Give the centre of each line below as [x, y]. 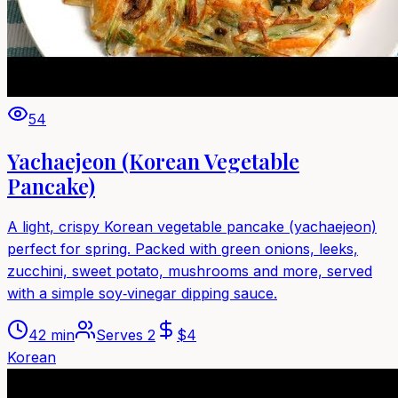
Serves [122, 335]
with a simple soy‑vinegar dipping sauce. [142, 293]
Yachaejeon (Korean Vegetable [153, 161]
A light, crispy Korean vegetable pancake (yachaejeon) [192, 227]
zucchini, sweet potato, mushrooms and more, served [190, 271]
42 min [52, 335]
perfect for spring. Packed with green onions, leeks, [183, 249]
